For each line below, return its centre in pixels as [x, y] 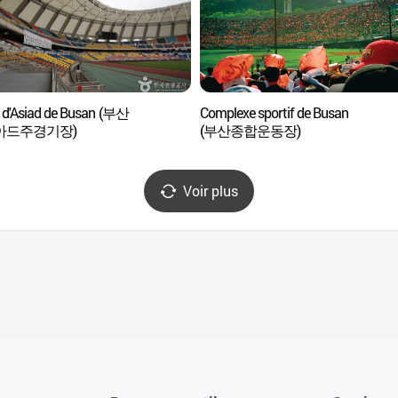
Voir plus [211, 191]
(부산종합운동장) [250, 130]
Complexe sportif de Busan [274, 112]
